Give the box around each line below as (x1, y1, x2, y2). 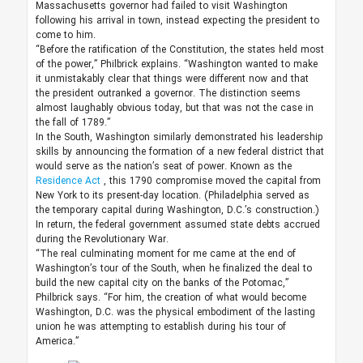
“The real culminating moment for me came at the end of (35, 246, 296, 263)
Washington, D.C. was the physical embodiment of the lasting (35, 305, 315, 321)
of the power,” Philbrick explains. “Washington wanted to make (35, 57, 318, 73)
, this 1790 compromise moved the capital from (103, 173, 321, 190)
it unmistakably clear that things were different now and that (35, 71, 309, 88)
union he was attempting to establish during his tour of (35, 319, 286, 335)
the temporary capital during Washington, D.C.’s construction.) (35, 203, 319, 219)
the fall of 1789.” (35, 115, 110, 131)
